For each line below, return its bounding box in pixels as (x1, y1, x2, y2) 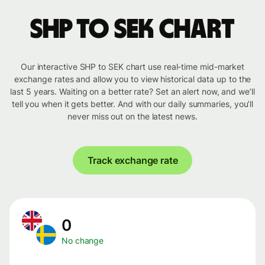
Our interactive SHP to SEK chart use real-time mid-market (20, 62, 245, 72)
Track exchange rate (87, 154, 178, 167)
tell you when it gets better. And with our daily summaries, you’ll (11, 99, 254, 109)
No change (62, 235, 104, 246)
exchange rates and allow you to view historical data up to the (14, 74, 251, 85)
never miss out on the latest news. (67, 111, 198, 122)
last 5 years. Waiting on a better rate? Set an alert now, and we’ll (10, 86, 255, 97)
